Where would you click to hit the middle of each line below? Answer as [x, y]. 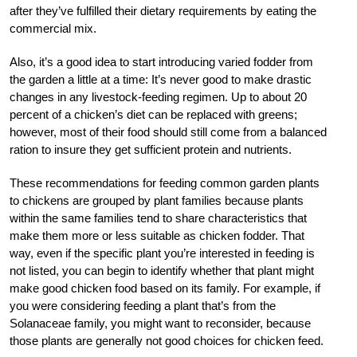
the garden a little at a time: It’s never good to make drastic [161, 80]
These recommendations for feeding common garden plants [165, 183]
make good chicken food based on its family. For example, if [165, 288]
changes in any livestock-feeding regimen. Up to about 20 [158, 97]
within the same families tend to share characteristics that [158, 218]
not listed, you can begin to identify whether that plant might [162, 271]
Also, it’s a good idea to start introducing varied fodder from [161, 62]
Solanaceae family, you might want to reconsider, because [160, 324]
